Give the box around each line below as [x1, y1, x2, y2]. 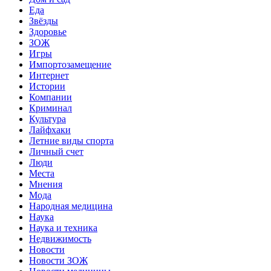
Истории [29, 80, 65, 91]
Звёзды [29, 15, 58, 26]
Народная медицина [29, 200, 113, 211]
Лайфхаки [29, 124, 71, 135]
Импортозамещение [29, 59, 111, 70]
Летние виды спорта [29, 135, 114, 146]
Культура [29, 113, 66, 124]
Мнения [29, 178, 62, 189]
